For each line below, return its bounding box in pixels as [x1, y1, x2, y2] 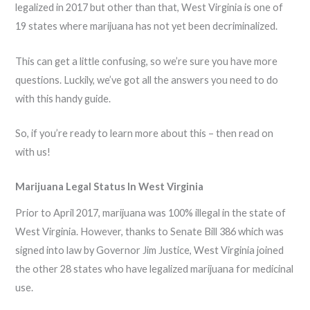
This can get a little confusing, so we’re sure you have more [15, 55, 278, 67]
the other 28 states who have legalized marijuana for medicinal [15, 262, 294, 275]
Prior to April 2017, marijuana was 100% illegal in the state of [15, 206, 286, 219]
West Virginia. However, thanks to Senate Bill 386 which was [15, 225, 284, 237]
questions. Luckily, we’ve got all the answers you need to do [15, 73, 279, 86]
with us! [15, 146, 53, 158]
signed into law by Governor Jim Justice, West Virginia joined [15, 244, 284, 256]
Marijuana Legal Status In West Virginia [15, 181, 206, 193]
